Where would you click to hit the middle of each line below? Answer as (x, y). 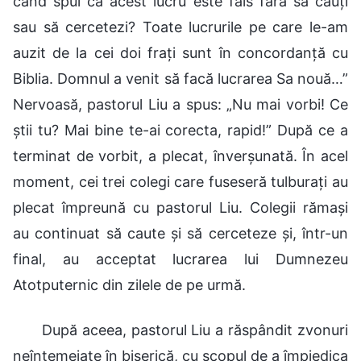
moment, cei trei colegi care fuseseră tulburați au (180, 181)
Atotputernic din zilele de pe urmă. (129, 284)
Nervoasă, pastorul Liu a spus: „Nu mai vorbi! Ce (180, 104)
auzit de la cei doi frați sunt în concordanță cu (180, 52)
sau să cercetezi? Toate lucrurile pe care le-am (180, 27)
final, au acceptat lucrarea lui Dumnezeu (180, 259)
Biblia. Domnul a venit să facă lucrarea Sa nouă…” (180, 78)
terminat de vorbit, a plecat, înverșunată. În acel (180, 156)
